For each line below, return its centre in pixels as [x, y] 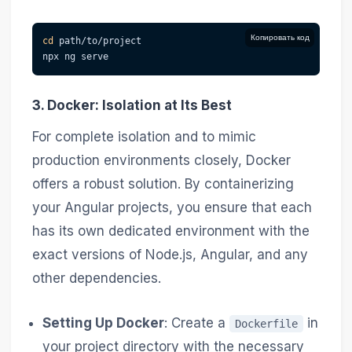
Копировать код [280, 38]
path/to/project [98, 41]
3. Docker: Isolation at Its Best [132, 106]
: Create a [197, 323]
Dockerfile [267, 324]
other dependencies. [96, 278]
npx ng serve [76, 57]
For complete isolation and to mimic [144, 136]
